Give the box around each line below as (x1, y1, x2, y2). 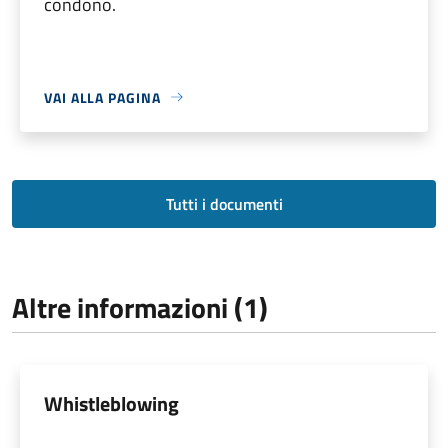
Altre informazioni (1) (12, 285, 268, 329)
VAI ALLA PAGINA (44, 86, 161, 108)
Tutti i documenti (165, 191, 283, 216)
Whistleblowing (44, 387, 179, 419)
